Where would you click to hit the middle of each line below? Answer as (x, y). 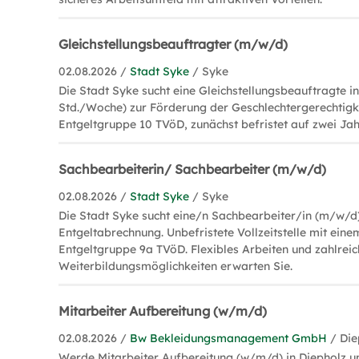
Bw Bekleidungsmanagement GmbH (229, 338)
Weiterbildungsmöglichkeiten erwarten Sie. (176, 266)
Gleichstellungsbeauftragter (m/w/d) (173, 44)
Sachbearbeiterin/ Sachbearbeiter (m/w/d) (193, 169)
